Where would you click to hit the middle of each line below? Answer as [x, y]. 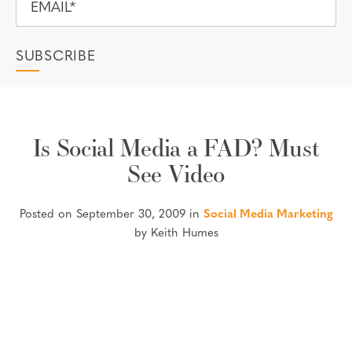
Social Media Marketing [268, 215]
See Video [176, 173]
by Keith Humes [176, 234]
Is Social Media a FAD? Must [176, 147]
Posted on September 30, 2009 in [111, 215]
